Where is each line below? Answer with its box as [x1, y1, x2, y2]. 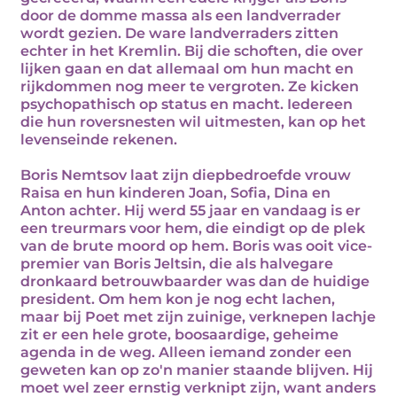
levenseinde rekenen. [20, 131, 177, 148]
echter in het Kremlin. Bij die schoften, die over [20, 43, 363, 59]
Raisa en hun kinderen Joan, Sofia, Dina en [20, 184, 331, 201]
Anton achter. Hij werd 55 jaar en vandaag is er [20, 202, 361, 219]
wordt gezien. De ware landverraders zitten [20, 25, 339, 42]
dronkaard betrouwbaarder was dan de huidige [20, 273, 370, 290]
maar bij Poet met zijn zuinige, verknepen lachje [20, 308, 376, 325]
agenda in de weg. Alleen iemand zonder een [20, 344, 352, 361]
